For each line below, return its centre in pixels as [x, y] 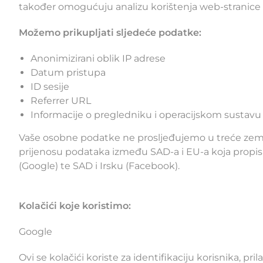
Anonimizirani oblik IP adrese [98, 59]
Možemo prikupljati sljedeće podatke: [110, 33]
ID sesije [50, 87]
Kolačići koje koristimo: [75, 206]
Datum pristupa [68, 73]
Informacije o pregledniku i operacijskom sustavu [146, 115]
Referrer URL [61, 101]
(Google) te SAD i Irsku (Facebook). [99, 166]
